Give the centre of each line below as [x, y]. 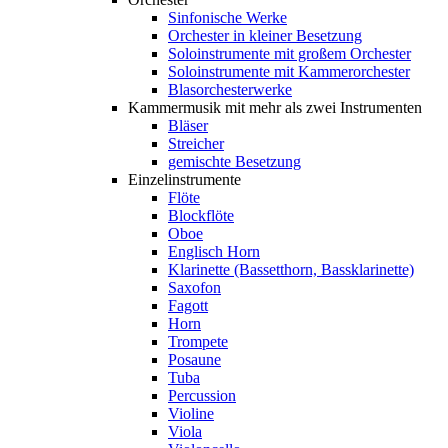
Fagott [188, 306]
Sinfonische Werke [227, 18]
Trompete [198, 342]
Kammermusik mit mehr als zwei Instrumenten [275, 108]
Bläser [188, 126]
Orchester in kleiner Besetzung [265, 36]
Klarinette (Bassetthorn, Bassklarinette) [291, 270]
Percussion [202, 396]
